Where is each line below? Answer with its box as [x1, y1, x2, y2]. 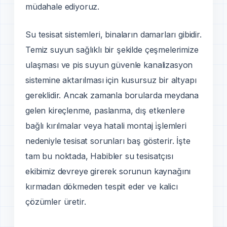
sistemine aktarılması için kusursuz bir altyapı [25, 74, 197, 85]
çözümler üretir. [25, 196, 86, 207]
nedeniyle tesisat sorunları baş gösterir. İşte [25, 135, 191, 146]
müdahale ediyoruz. [25, 1, 100, 12]
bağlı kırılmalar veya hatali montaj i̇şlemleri [25, 120, 186, 131]
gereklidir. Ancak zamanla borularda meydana [25, 90, 199, 100]
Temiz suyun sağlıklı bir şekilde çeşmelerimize [25, 44, 199, 55]
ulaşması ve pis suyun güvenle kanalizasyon [25, 59, 193, 70]
